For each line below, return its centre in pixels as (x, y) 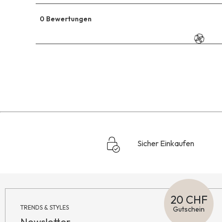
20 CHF (189, 200)
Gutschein (189, 209)
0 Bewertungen (66, 19)
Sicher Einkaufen (166, 143)
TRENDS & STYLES (45, 207)
